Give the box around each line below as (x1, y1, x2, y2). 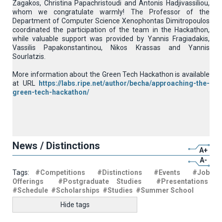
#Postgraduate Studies (58, 177, 142, 185)
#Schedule (12, 186, 48, 194)
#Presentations (156, 177, 209, 185)
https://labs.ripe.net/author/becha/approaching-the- (39, 79, 210, 87)
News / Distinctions (12, 140, 100, 152)
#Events (154, 168, 181, 176)
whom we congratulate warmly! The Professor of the (12, 8, 210, 16)
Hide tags (60, 200, 90, 209)
